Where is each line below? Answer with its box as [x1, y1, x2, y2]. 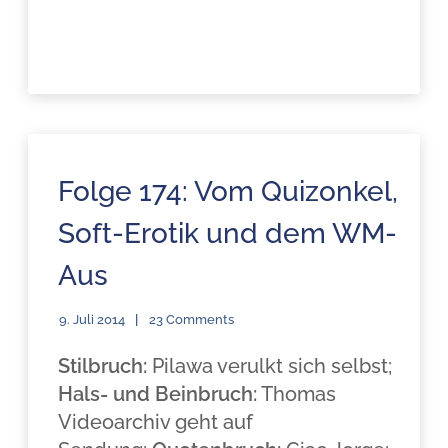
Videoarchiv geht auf [58, 410, 254, 434]
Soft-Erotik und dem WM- [58, 217, 398, 250]
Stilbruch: [58, 354, 148, 378]
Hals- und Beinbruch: [58, 382, 258, 406]
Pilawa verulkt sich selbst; [147, 354, 393, 378]
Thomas [257, 382, 337, 406]
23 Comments [149, 312, 235, 327]
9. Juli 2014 [59, 312, 126, 327]
